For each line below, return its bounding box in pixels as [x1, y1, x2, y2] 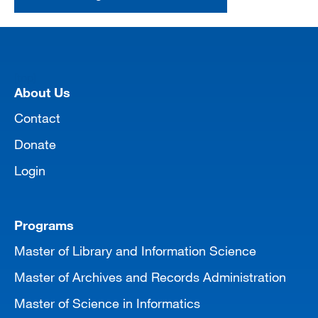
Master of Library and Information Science [14, 242, 256, 258]
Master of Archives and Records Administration [14, 268, 286, 285]
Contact [14, 109, 60, 126]
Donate [14, 136, 56, 152]
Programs [14, 216, 74, 233]
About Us [14, 84, 70, 100]
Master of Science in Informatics [14, 295, 200, 311]
